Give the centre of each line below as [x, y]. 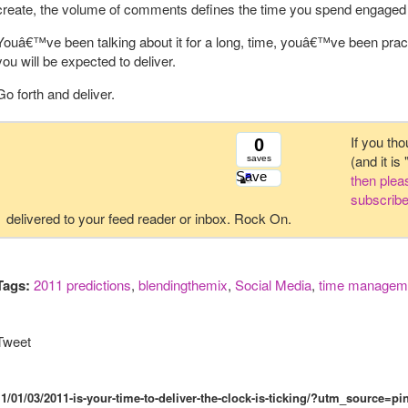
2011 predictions [82, 285]
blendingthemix [183, 285]
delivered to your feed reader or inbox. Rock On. [149, 218]
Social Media [273, 285]
